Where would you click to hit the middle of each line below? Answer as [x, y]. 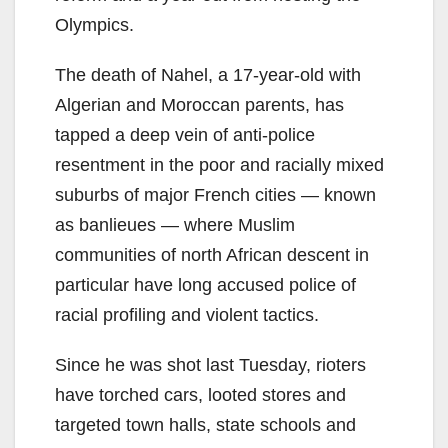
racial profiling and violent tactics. [187, 314]
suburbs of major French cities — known [215, 194]
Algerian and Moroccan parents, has [199, 104]
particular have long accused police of [205, 284]
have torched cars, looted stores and [200, 394]
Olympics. [94, 24]
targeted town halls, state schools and [205, 424]
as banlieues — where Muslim [175, 224]
